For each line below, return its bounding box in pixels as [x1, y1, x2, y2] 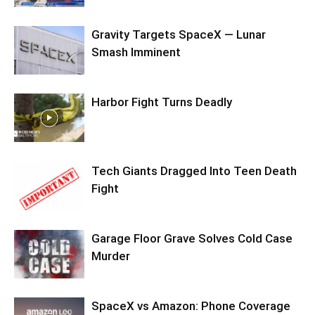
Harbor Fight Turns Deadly [91, 95, 232, 110]
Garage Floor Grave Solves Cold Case [91, 231, 292, 246]
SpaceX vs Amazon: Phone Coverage [91, 299, 290, 314]
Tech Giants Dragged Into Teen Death [91, 164, 297, 179]
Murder [91, 249, 130, 264]
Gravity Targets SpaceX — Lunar [91, 27, 266, 42]
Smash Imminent [91, 45, 181, 60]
